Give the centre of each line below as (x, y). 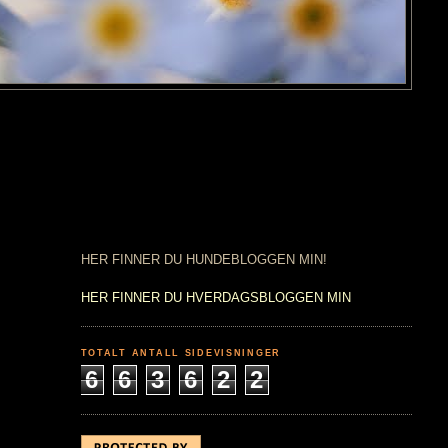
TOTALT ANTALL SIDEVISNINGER (181, 352)
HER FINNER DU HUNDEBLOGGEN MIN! (203, 259)
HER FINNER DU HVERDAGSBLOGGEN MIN (215, 297)
